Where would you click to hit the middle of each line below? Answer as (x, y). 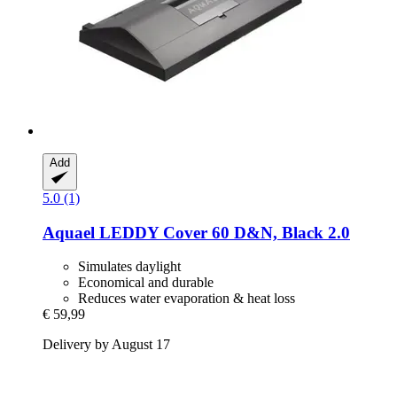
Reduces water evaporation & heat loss (187, 299)
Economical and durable (146, 283)
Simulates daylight (129, 267)
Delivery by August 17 (106, 345)
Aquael (69, 232)
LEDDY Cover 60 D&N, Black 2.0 (222, 232)
